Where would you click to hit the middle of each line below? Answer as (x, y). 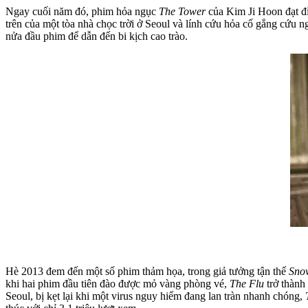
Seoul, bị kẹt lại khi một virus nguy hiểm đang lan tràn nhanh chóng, (155, 296)
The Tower (182, 11)
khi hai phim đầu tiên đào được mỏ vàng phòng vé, (118, 283)
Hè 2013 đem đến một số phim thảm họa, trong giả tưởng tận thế (147, 271)
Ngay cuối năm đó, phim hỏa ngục (82, 11)
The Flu (247, 283)
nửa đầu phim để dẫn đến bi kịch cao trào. (97, 36)
